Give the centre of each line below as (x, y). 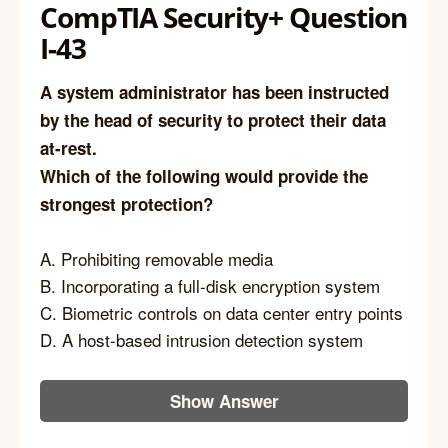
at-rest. (68, 147)
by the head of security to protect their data (213, 119)
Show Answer (224, 400)
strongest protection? (126, 203)
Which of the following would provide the (204, 175)
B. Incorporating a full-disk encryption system (210, 286)
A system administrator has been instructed (214, 91)
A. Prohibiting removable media (156, 259)
